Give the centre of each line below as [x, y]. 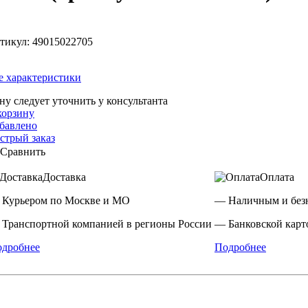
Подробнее [240, 247]
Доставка [64, 177]
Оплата [277, 177]
